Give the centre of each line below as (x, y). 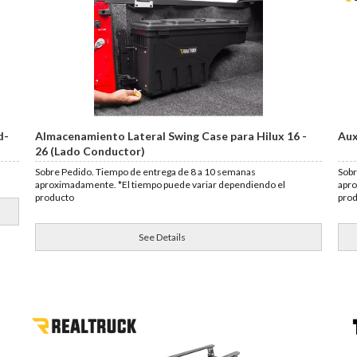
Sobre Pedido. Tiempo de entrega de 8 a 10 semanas (146, 172)
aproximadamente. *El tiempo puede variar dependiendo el (161, 184)
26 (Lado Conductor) (90, 151)
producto (55, 197)
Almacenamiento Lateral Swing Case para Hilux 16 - (171, 136)
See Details (163, 237)
